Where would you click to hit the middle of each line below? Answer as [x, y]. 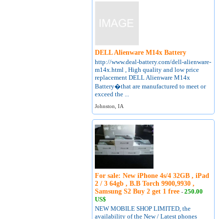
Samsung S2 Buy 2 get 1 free [138, 191]
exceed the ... [112, 94]
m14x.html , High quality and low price [147, 70]
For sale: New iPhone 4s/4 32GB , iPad [152, 176]
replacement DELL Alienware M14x [143, 77]
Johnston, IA [109, 106]
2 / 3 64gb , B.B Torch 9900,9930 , [145, 184]
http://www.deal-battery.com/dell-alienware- [153, 62]
